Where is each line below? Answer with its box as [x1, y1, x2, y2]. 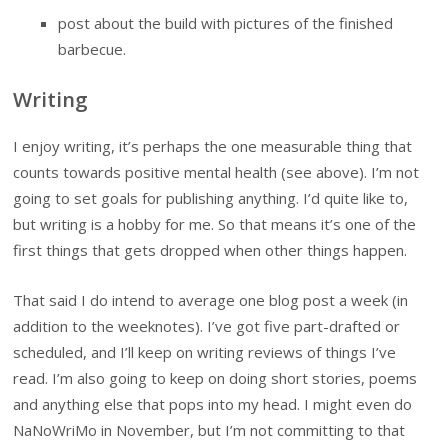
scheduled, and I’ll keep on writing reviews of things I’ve [13, 341, 397, 362]
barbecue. [58, 39, 127, 60]
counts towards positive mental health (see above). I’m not [13, 161, 420, 182]
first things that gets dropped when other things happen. [13, 239, 408, 260]
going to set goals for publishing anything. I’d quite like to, [13, 187, 409, 208]
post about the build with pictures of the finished [58, 13, 394, 34]
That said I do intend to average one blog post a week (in [13, 289, 409, 310]
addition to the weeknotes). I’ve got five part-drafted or [13, 315, 401, 336]
